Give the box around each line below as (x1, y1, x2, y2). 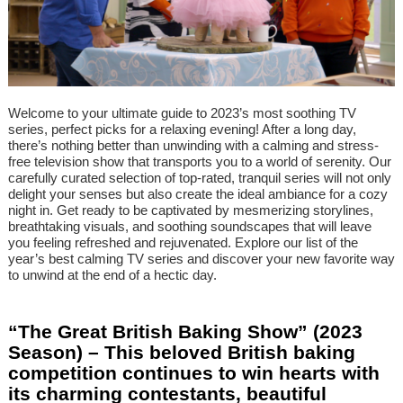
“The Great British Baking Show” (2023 (8, 321, 363, 343)
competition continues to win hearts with (8, 363, 380, 384)
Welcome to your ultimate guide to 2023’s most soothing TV (8, 105, 356, 121)
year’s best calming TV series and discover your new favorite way (8, 251, 395, 267)
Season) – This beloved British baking (8, 342, 355, 363)
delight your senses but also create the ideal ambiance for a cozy (8, 186, 388, 202)
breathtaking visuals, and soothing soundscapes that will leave (8, 219, 372, 235)
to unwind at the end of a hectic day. (8, 267, 217, 283)
